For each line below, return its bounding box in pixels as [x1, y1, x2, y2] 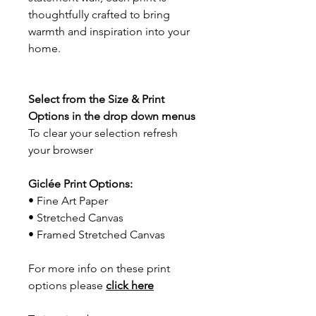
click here [106, 279, 154, 293]
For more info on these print [28, 262, 170, 276]
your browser [28, 143, 93, 157]
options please [28, 279, 106, 293]
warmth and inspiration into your [28, 25, 190, 39]
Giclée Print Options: [28, 177, 133, 191]
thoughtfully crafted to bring [28, 8, 170, 22]
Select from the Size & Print [28, 92, 164, 107]
